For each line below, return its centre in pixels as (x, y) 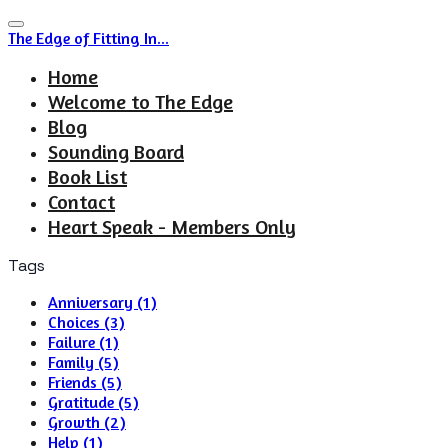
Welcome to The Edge (140, 101)
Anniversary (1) (102, 302)
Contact (81, 201)
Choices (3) (86, 322)
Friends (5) (85, 382)
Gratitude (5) (93, 402)
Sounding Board (116, 151)
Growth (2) (87, 422)
